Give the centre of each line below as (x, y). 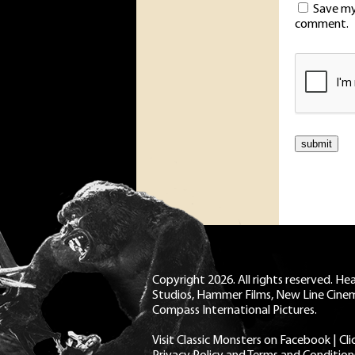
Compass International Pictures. (235, 311)
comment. (322, 25)
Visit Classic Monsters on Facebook (241, 341)
